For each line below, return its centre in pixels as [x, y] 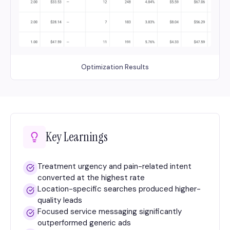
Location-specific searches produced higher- [119, 189]
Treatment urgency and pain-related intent [114, 166]
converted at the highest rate [91, 177]
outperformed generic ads [84, 223]
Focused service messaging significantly [110, 211]
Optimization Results [115, 67]
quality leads [60, 200]
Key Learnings [77, 137]
